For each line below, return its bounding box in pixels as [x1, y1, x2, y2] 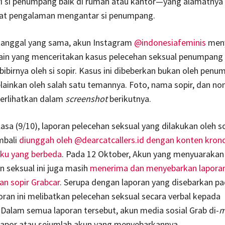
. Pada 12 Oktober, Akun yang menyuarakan [61, 148, 224, 160]
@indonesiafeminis [134, 37, 206, 49]
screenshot [65, 93, 109, 105]
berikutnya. [109, 93, 151, 105]
